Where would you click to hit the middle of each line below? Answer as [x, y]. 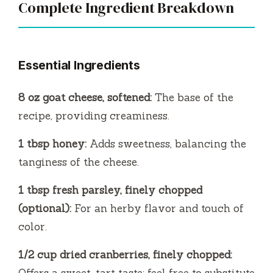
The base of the [193, 97]
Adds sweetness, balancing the [166, 144]
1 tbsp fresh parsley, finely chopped [110, 190]
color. [33, 226]
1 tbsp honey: [52, 144]
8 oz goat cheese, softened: [85, 97]
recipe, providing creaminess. [94, 115]
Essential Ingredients [79, 65]
